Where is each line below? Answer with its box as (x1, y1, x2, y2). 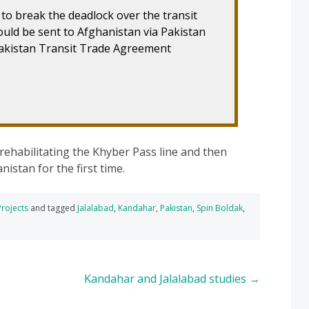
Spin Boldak (197, 201, 243, 214)
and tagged (28, 201, 77, 214)
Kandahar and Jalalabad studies (83, 270, 249, 286)
